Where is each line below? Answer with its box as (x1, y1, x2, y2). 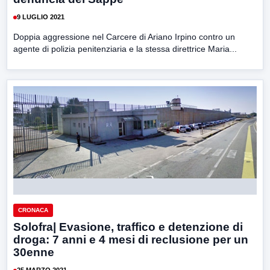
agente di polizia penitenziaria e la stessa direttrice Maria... (13, 43, 237, 54)
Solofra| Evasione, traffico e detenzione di (13, 220, 243, 233)
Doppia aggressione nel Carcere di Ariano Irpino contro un (13, 31, 235, 42)
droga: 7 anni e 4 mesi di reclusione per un (13, 233, 248, 246)
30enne (13, 245, 54, 259)
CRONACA (18, 206, 48, 213)
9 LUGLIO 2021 (17, 13, 64, 21)
